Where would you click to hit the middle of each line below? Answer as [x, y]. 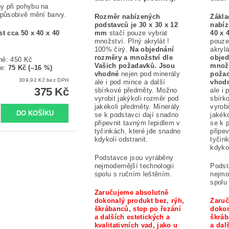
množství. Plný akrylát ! [132, 41]
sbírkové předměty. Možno [136, 90]
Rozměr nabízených [127, 17]
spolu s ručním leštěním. [133, 174]
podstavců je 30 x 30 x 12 [136, 25]
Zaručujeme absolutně [131, 193]
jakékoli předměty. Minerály [137, 107]
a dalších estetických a [132, 217]
